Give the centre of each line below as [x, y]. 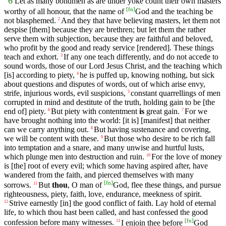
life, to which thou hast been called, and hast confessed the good [106, 212]
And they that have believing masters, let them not [140, 20]
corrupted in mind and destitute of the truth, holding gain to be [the [109, 102]
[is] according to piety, [39, 75]
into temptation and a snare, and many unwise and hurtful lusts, [104, 147]
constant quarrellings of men [176, 93]
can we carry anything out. [46, 129]
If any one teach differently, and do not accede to [141, 56]
